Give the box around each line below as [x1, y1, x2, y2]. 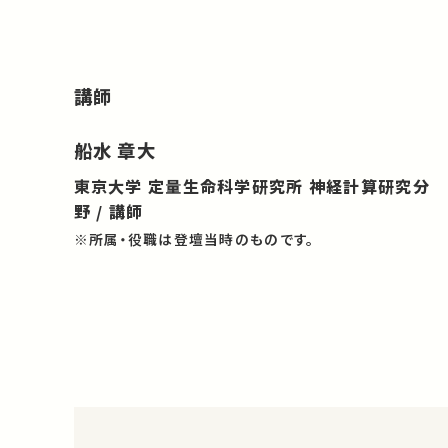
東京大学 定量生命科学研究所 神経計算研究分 [73, 173, 430, 198]
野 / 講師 [73, 198, 144, 223]
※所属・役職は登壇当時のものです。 [73, 229, 315, 250]
